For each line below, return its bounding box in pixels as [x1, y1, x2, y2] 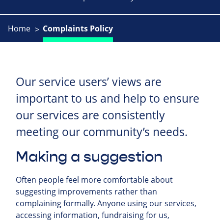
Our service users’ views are [16, 74, 162, 90]
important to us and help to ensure [16, 91, 199, 107]
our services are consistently [16, 108, 165, 123]
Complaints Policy [42, 23, 113, 34]
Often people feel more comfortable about [16, 174, 173, 186]
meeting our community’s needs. [16, 124, 188, 140]
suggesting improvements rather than [16, 186, 157, 197]
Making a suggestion [16, 148, 163, 166]
